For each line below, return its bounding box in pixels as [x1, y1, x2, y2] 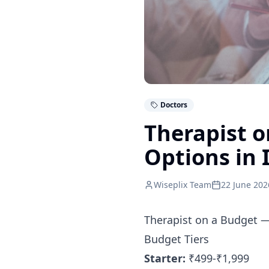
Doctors [160, 100, 187, 110]
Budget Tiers [144, 232, 209, 246]
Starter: [144, 251, 186, 265]
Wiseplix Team [154, 179, 211, 190]
